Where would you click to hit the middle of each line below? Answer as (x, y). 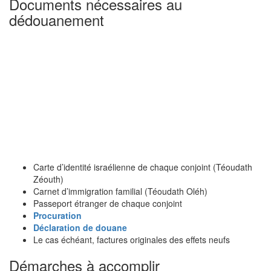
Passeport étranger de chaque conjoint (108, 203)
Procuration (57, 215)
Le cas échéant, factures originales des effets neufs (132, 240)
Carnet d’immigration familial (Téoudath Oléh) (120, 191)
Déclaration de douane (80, 227)
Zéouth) (48, 179)
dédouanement (57, 20)
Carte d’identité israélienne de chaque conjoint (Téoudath (143, 167)
